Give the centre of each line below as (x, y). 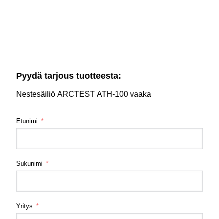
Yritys (24, 206)
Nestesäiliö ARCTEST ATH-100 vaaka (84, 94)
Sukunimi (29, 163)
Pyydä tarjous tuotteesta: (69, 76)
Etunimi (27, 121)
